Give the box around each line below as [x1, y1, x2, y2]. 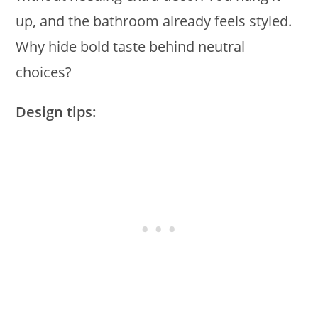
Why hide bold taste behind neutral [16, 37, 246, 57]
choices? [16, 62, 72, 82]
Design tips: [16, 102, 97, 122]
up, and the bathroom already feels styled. [16, 11, 292, 31]
